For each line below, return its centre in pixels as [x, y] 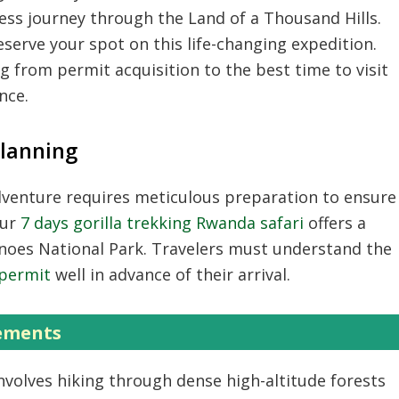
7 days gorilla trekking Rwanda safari [162, 223]
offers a [335, 223]
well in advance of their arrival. [171, 274]
